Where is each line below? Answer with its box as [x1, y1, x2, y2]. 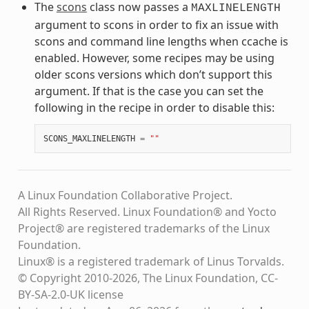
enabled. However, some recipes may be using [34, 50, 275, 66]
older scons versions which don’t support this [34, 67, 272, 83]
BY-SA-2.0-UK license [17, 287, 123, 303]
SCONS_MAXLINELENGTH [43, 134, 135, 144]
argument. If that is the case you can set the [34, 83, 263, 99]
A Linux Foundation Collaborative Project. [17, 188, 232, 203]
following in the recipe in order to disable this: [34, 100, 275, 116]
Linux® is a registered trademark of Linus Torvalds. [17, 254, 284, 270]
